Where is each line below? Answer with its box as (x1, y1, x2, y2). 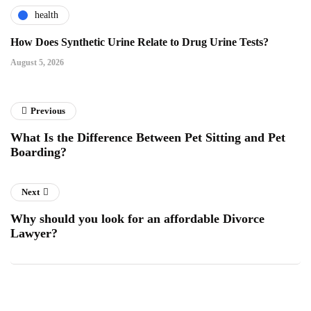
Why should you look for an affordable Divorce (10, 211, 264, 226)
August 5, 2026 (10, 57, 64, 67)
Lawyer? (10, 226, 61, 240)
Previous (31, 105, 65, 116)
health (35, 10, 58, 21)
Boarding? (10, 144, 67, 159)
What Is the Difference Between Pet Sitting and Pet (10, 130, 285, 144)
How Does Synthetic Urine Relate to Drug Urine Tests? (10, 35, 269, 48)
